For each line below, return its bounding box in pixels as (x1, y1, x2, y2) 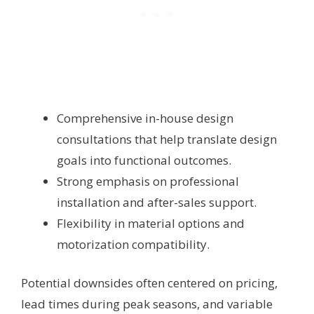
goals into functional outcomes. (57, 151, 231, 168)
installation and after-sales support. (57, 193, 257, 210)
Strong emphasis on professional (57, 172, 239, 189)
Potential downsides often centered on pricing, (21, 275, 278, 292)
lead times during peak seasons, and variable (21, 296, 273, 313)
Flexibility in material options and (57, 214, 245, 231)
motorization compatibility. (57, 235, 210, 252)
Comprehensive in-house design (57, 109, 233, 126)
